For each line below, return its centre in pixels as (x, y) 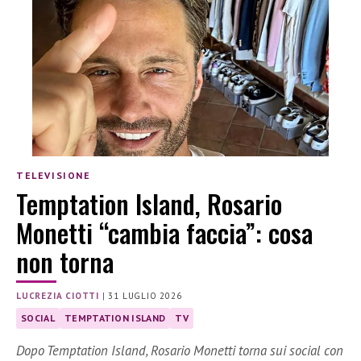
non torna (65, 261)
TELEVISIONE (54, 176)
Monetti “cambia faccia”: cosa (164, 232)
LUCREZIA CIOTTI (58, 295)
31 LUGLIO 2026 (145, 295)
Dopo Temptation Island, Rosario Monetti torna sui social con (180, 350)
